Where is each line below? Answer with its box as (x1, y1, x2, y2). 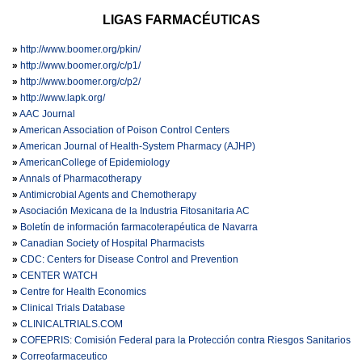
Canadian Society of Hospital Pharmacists (19, 238, 204, 249)
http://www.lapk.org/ (19, 92, 105, 103)
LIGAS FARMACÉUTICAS (102, 13, 260, 27)
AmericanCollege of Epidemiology (19, 157, 170, 168)
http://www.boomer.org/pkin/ (19, 44, 141, 55)
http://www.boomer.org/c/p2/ (19, 76, 141, 87)
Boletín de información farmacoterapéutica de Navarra (19, 221, 258, 233)
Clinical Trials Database (19, 302, 125, 314)
